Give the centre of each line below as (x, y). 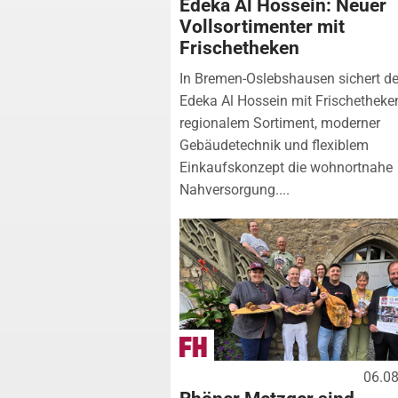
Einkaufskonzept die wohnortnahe (286, 167)
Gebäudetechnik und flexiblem (274, 145)
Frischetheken (239, 48)
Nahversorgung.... (235, 189)
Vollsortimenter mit (262, 26)
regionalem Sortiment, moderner (280, 123)
